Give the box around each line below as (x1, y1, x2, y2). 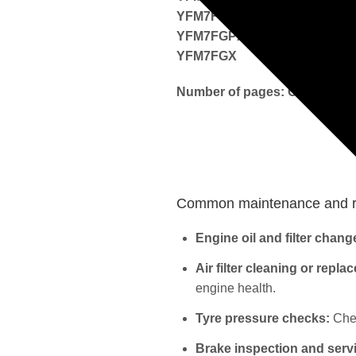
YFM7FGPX (176, 29, 246, 43)
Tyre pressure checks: (195, 311, 330, 325)
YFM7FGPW (176, 9, 249, 23)
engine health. (195, 281, 276, 296)
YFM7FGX (176, 48, 237, 63)
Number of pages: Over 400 (176, 84, 341, 99)
